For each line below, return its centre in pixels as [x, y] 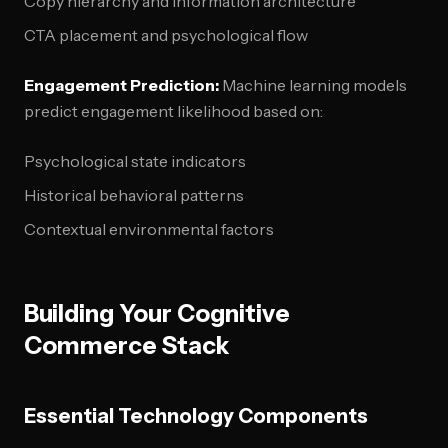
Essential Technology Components [196, 416]
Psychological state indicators [135, 161]
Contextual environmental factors [149, 229]
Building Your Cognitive [157, 313]
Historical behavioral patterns [134, 195]
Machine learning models [313, 85]
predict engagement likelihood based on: [173, 111]
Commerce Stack [126, 345]
